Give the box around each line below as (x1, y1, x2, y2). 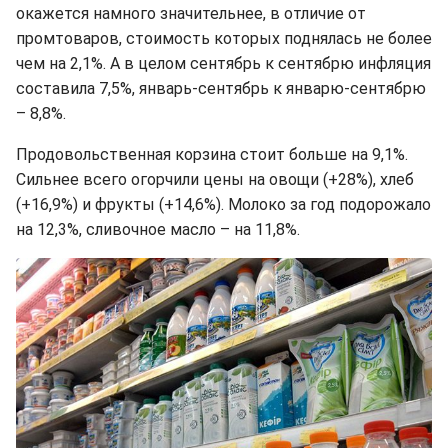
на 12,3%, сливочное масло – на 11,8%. (16, 220, 300, 240)
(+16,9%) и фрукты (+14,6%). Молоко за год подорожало (16, 195, 431, 215)
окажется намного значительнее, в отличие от (16, 4, 366, 24)
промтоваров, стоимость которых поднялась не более (16, 29, 432, 49)
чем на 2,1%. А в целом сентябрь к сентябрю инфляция (16, 54, 431, 74)
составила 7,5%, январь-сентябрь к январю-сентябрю (16, 79, 426, 99)
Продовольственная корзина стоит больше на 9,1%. (16, 145, 408, 165)
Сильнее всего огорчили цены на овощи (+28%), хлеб (16, 170, 414, 190)
